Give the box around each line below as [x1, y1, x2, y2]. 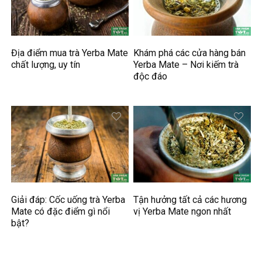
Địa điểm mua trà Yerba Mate [11, 47, 129, 58]
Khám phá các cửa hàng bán [133, 47, 246, 58]
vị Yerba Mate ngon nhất [133, 206, 232, 218]
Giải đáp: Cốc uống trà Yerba [11, 194, 126, 206]
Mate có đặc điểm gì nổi [11, 206, 111, 218]
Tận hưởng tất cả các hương [133, 194, 247, 206]
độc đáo [133, 70, 168, 82]
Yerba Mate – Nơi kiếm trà [133, 58, 239, 70]
